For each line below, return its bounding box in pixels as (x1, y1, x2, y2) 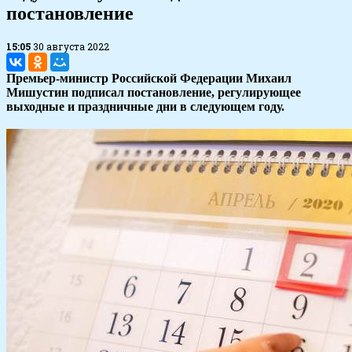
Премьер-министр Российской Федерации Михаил (6, 71, 291, 86)
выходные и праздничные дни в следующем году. (6, 100, 284, 114)
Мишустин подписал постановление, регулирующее (6, 86, 301, 100)
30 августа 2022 (33, 40, 109, 53)
